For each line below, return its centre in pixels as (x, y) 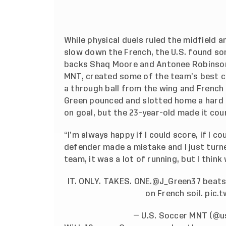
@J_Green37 (176, 182)
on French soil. (175, 194)
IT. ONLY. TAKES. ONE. (110, 182)
